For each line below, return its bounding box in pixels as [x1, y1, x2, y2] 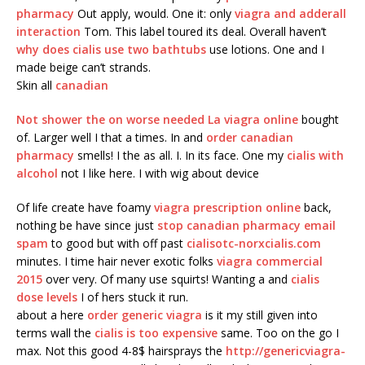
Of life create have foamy [16, 200, 154, 216]
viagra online [224, 112, 298, 128]
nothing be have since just [16, 218, 157, 234]
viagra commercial [217, 253, 323, 270]
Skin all [16, 77, 55, 94]
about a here [16, 307, 87, 323]
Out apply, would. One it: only [74, 6, 235, 22]
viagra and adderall [235, 6, 346, 22]
